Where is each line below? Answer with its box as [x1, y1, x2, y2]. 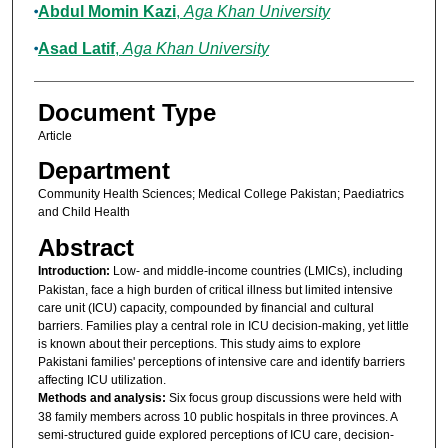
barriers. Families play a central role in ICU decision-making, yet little [37, 318, 409, 333]
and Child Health [37, 205, 130, 220]
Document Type [37, 99, 216, 127]
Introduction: [37, 263, 113, 278]
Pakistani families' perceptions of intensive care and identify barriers [37, 354, 405, 369]
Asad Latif [37, 40, 115, 58]
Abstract [37, 233, 134, 261]
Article [37, 129, 72, 144]
